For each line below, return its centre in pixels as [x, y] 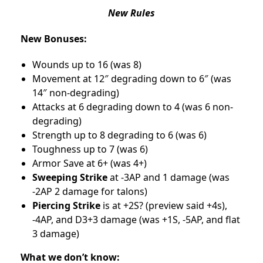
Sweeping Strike [70, 177]
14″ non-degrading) [76, 92]
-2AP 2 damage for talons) [90, 191]
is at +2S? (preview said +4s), [165, 205]
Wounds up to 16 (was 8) [87, 64]
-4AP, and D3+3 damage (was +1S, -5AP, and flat [136, 219]
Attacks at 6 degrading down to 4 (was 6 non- [133, 107]
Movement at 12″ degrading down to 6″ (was [132, 78]
